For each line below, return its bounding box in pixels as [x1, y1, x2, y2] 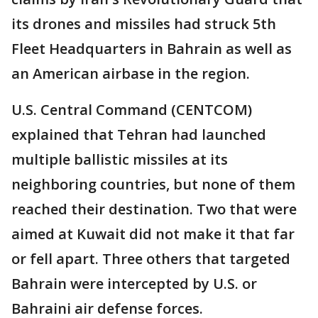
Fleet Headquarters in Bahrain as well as [11, 39, 292, 58]
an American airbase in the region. [11, 64, 253, 83]
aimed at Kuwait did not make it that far [11, 224, 295, 243]
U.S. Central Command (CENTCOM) [11, 100, 252, 119]
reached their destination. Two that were [11, 199, 297, 219]
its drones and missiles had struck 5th [11, 14, 276, 33]
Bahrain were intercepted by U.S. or [11, 274, 257, 293]
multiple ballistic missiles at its [11, 150, 228, 169]
